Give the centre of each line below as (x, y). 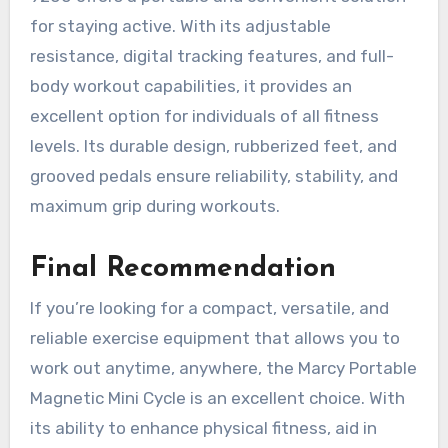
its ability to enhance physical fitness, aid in (203, 428)
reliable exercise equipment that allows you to (214, 338)
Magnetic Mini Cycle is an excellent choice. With (217, 398)
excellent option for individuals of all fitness (204, 116)
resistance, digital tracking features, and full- (211, 56)
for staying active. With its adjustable (180, 26)
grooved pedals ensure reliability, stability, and (213, 176)
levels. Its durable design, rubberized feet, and (213, 146)
